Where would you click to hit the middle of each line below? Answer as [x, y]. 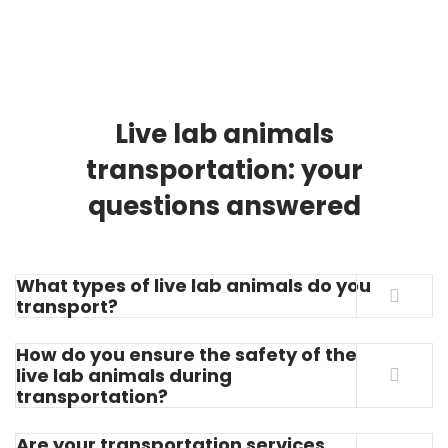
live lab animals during [124, 375]
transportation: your [224, 169]
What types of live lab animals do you [193, 285]
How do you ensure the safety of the [186, 354]
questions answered [224, 205]
